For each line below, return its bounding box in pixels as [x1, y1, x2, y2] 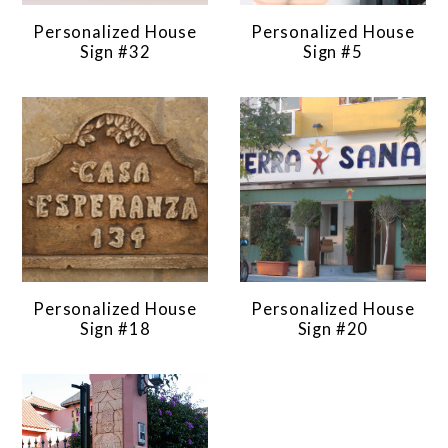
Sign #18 [79, 318, 151, 339]
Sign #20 [297, 318, 369, 339]
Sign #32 [79, 41, 151, 62]
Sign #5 [303, 41, 363, 62]
